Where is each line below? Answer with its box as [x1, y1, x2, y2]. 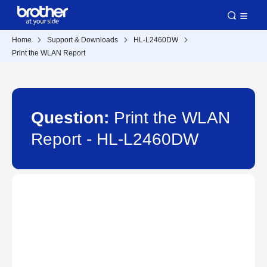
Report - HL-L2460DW [31, 130, 198, 148]
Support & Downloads [47, 36, 118, 44]
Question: [31, 108, 114, 127]
